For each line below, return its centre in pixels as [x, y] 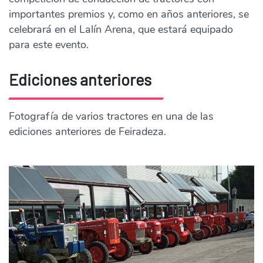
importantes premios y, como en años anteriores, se [129, 14]
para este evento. [49, 44]
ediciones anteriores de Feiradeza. [87, 131]
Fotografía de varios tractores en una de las [111, 116]
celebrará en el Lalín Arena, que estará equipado [121, 29]
